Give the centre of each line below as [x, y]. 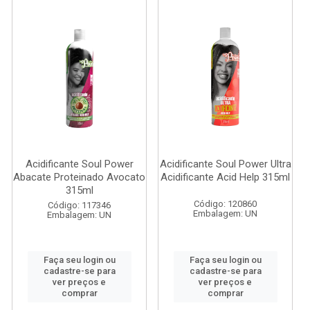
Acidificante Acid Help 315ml [225, 177]
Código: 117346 [79, 205]
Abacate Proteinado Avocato [79, 177]
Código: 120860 [225, 204]
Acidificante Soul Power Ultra [225, 164]
